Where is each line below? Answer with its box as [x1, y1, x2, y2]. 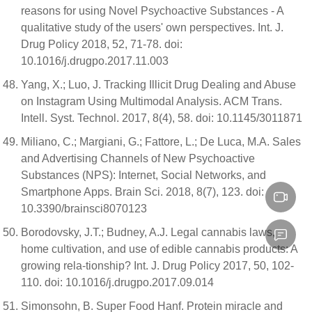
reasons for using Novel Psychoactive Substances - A [21, 5, 283, 17]
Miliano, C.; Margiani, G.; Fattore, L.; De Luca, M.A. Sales [21, 136, 301, 148]
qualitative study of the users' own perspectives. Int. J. [21, 22, 283, 33]
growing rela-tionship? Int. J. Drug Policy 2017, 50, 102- [21, 260, 294, 272]
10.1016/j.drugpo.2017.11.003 [21, 55, 169, 67]
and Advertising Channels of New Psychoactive [21, 153, 255, 164]
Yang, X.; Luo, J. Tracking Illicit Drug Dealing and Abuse [21, 79, 296, 91]
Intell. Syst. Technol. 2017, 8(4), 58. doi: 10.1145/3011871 [21, 112, 302, 124]
